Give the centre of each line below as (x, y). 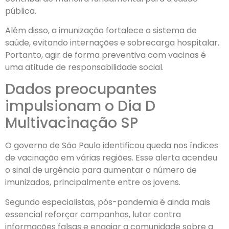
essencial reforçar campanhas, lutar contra (93, 214)
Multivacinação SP (72, 123)
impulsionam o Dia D (80, 106)
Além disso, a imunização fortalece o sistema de (101, 31)
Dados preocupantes (81, 89)
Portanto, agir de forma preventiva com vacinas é (106, 55)
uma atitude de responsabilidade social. (84, 67)
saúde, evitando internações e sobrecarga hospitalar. (112, 43)
